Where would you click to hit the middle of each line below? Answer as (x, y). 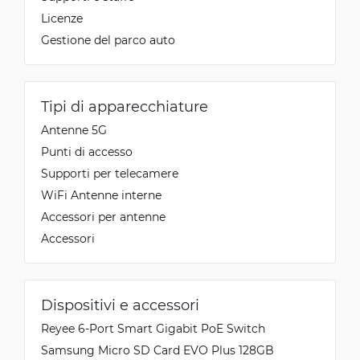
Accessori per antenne (103, 217)
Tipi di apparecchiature (125, 106)
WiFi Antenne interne (101, 195)
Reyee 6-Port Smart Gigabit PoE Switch (153, 328)
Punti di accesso (87, 151)
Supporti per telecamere (110, 173)
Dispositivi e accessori (120, 305)
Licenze (62, 18)
